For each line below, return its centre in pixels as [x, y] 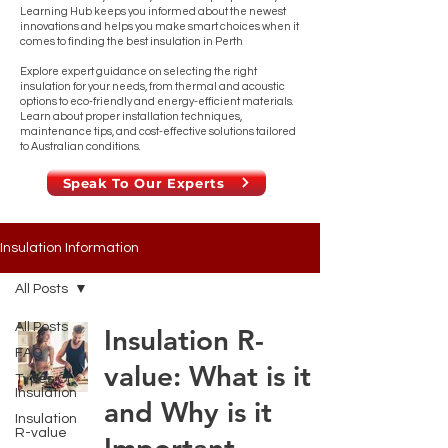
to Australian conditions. [80, 146]
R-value [41, 433]
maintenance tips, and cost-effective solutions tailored [158, 131]
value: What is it [207, 376]
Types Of [43, 379]
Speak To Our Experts [143, 182]
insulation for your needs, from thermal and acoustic [152, 86]
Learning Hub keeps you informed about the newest [153, 11]
